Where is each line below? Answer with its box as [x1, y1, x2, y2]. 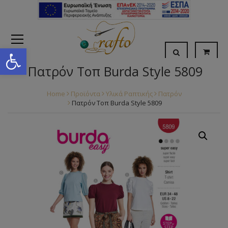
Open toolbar [5, 42, 60, 64]
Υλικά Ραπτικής [105, 89, 153, 98]
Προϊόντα [70, 89, 100, 98]
